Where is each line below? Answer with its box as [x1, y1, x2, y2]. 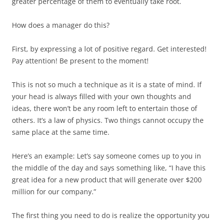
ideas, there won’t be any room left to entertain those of [12, 104, 197, 113]
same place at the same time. [12, 127, 110, 137]
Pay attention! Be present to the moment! [12, 56, 149, 65]
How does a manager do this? [12, 20, 110, 30]
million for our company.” [12, 187, 96, 196]
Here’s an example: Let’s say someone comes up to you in [12, 151, 201, 161]
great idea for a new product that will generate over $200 [12, 175, 202, 184]
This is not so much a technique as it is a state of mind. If [12, 80, 202, 89]
